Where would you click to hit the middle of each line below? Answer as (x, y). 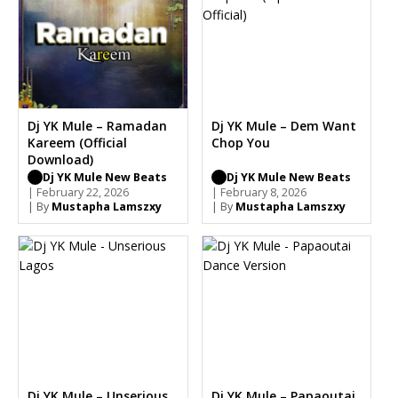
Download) (60, 159)
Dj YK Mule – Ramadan (97, 125)
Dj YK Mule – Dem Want (283, 125)
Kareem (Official (77, 142)
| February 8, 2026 (259, 192)
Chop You (240, 142)
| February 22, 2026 (78, 192)
